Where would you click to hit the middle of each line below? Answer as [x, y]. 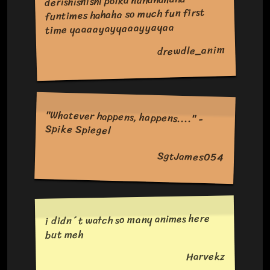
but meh [64, 235]
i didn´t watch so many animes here [128, 220]
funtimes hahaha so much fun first [125, 15]
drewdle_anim [191, 51]
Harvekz [206, 256]
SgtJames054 [191, 156]
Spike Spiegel [78, 129]
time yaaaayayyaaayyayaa [110, 29]
